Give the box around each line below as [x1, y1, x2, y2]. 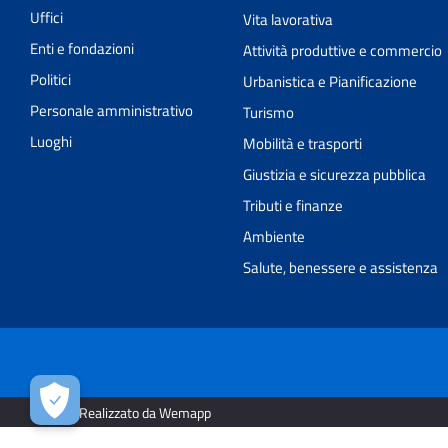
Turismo [243, 101, 295, 125]
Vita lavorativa [243, 8, 334, 32]
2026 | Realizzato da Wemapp [38, 401, 211, 423]
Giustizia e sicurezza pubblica [243, 163, 427, 187]
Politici [30, 68, 71, 92]
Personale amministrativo [30, 99, 193, 123]
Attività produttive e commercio [243, 39, 443, 63]
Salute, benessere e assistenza [243, 256, 439, 280]
